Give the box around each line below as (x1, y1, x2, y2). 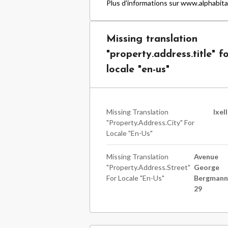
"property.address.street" (106, 163, 190, 172)
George (194, 163, 220, 172)
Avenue (194, 152, 219, 161)
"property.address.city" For (106, 118, 194, 127)
